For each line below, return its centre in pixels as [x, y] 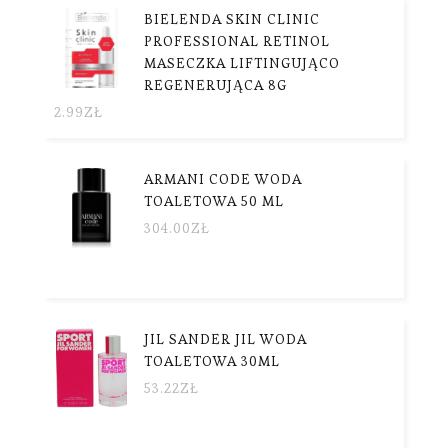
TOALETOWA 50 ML [214, 200]
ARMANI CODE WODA [223, 178]
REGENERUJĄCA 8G [215, 84]
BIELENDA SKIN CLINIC [232, 18]
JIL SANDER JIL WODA [225, 338]
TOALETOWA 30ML [212, 360]
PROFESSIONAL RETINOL [237, 40]
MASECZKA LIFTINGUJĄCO [242, 62]
